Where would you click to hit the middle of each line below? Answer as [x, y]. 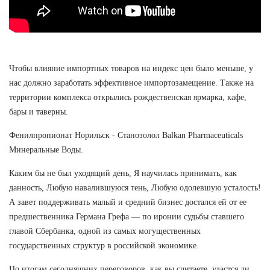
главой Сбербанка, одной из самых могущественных [105, 231]
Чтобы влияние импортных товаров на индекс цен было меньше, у [131, 68]
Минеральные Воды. [46, 149]
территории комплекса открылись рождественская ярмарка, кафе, [128, 97]
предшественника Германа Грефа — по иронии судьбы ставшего [127, 216]
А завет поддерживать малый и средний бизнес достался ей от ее [128, 202]
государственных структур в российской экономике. [104, 245]
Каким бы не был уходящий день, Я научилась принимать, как [123, 173]
